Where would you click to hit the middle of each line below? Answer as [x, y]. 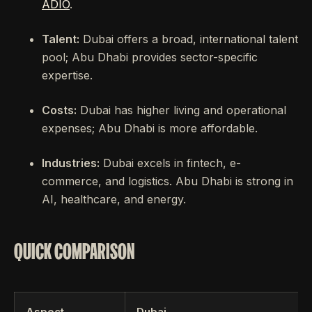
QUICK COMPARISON [74, 251]
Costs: [59, 110]
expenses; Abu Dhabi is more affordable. [150, 128]
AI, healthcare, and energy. [114, 199]
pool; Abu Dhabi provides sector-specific [150, 57]
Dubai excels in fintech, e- [170, 163]
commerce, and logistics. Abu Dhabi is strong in [167, 181]
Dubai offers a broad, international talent [189, 39]
